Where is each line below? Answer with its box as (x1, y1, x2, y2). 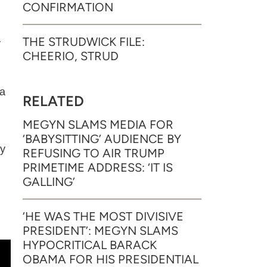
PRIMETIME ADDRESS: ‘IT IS (23, 160, 173, 175)
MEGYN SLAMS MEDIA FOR (23, 117, 173, 132)
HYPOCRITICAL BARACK (23, 238, 157, 252)
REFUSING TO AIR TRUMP (23, 146, 164, 160)
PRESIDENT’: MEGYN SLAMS (23, 223, 178, 238)
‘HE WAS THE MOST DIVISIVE (23, 209, 184, 223)
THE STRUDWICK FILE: (23, 35, 145, 49)
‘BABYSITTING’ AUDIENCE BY (23, 132, 181, 146)
